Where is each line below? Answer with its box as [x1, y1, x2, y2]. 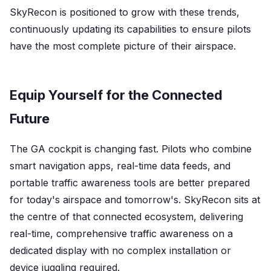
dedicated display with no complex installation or [10, 244, 231, 256]
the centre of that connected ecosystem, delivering [10, 210, 243, 223]
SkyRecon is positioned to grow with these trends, [10, 5, 240, 18]
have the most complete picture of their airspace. [10, 39, 236, 52]
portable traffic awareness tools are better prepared [10, 176, 250, 189]
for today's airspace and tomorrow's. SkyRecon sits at [10, 193, 260, 206]
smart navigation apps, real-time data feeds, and [10, 159, 230, 172]
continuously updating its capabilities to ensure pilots [10, 22, 251, 35]
